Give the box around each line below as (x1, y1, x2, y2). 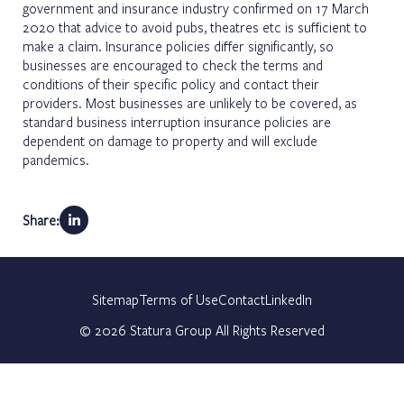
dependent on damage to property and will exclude (23, 131, 317, 150)
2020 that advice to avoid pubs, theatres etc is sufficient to (23, 17, 367, 36)
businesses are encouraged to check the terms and (23, 55, 323, 74)
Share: (23, 210, 60, 229)
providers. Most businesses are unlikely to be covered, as (23, 93, 357, 112)
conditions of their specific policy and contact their (23, 74, 319, 93)
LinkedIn (265, 290, 312, 308)
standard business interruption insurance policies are (23, 112, 331, 131)
